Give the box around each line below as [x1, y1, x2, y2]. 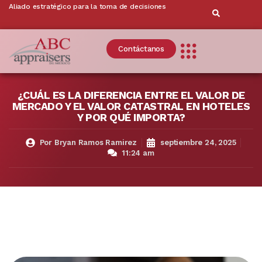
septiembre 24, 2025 [160, 137, 236, 147]
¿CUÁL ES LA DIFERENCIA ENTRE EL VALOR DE [17, 88, 245, 101]
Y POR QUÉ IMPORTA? [77, 111, 185, 123]
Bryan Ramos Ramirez [52, 137, 137, 147]
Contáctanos [118, 44, 164, 53]
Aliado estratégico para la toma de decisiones [9, 2, 166, 11]
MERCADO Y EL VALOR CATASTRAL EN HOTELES [12, 99, 250, 112]
